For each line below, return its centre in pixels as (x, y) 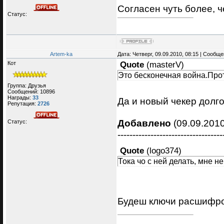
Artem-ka (61, 54)
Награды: (20, 97)
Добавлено (144, 123)
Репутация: (22, 103)
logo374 (164, 150)
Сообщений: (24, 91)
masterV (165, 65)
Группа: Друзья (27, 85)
